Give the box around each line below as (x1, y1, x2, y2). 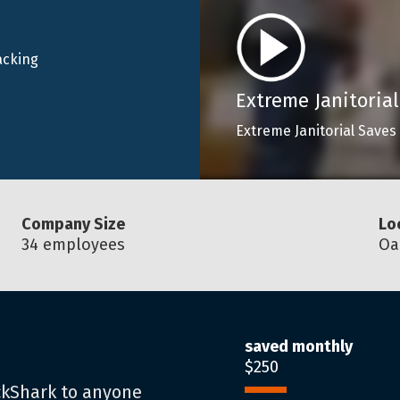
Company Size (21, 214, 125, 234)
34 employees (21, 235, 125, 254)
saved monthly (245, 337, 353, 356)
